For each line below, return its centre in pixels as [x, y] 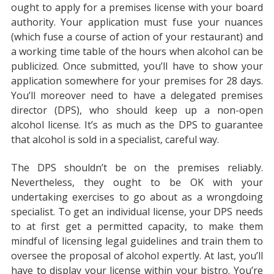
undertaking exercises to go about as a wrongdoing [137, 197]
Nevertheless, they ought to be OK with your [137, 183]
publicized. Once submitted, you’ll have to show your [137, 66]
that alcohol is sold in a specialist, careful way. [115, 139]
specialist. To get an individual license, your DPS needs [137, 212]
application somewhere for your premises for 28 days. [137, 80]
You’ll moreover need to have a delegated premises [137, 95]
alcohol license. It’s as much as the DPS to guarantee [137, 124]
